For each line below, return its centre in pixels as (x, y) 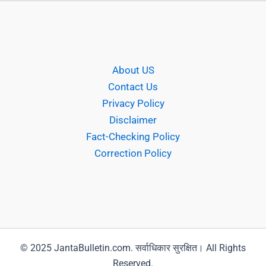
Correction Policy (133, 153)
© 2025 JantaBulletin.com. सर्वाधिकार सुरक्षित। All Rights (133, 248)
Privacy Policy (133, 104)
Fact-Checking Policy (133, 137)
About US (133, 70)
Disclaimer (133, 120)
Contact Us (133, 87)
